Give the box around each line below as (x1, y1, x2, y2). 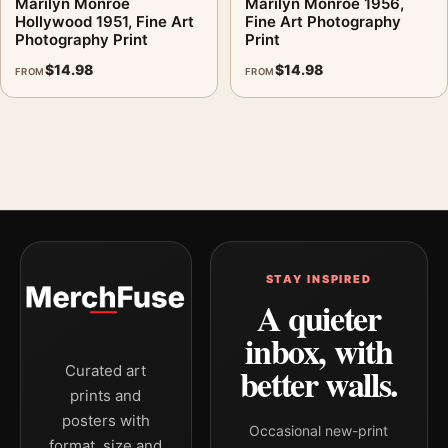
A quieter (256, 293, 381, 343)
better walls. (239, 359, 398, 409)
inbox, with (245, 326, 393, 376)
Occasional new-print (249, 422, 389, 439)
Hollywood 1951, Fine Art (15, 11, 194, 31)
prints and (70, 386, 142, 405)
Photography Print (15, 29, 148, 49)
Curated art (65, 361, 147, 380)
